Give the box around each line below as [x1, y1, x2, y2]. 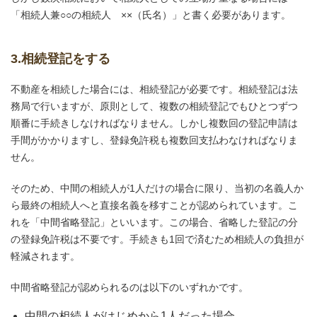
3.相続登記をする [11, 52, 110, 66]
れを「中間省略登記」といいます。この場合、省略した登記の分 [11, 217, 298, 228]
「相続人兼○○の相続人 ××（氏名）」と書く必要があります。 [11, 9, 291, 21]
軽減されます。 [11, 250, 80, 262]
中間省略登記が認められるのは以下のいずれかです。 [11, 282, 248, 293]
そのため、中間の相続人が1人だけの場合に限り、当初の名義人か [11, 183, 304, 194]
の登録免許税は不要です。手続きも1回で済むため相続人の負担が [11, 234, 304, 245]
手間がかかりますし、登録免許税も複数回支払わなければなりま [11, 134, 298, 146]
